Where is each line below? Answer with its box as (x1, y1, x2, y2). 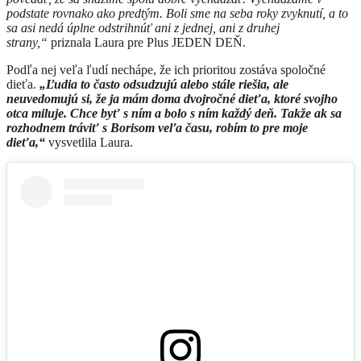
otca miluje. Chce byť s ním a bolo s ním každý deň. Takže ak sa (6, 106, 342, 120)
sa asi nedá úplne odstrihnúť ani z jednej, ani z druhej (6, 20, 280, 35)
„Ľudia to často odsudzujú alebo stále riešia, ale (39, 77, 288, 91)
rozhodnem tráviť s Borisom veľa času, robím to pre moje (6, 120, 308, 135)
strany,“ (6, 35, 48, 49)
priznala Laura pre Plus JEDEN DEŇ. (48, 35, 249, 49)
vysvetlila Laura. (45, 135, 136, 149)
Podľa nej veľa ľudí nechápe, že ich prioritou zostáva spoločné (6, 62, 326, 77)
